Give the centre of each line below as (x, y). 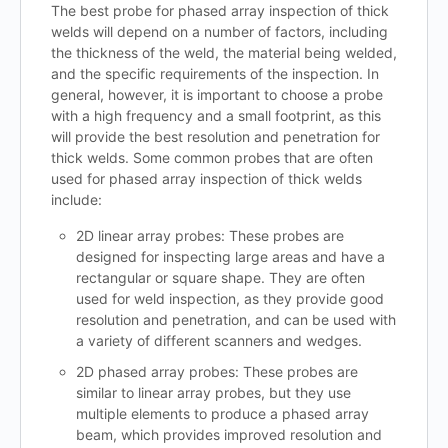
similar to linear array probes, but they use (214, 393)
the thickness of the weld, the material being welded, (224, 53)
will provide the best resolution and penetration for (215, 137)
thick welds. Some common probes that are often (212, 158)
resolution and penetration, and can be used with (236, 320)
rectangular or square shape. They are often (221, 278)
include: (76, 200)
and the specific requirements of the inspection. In (215, 74)
